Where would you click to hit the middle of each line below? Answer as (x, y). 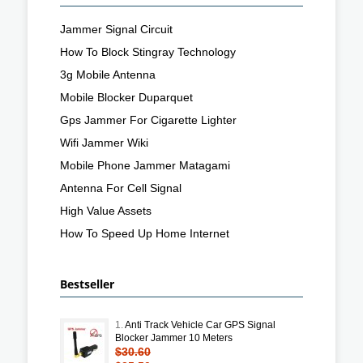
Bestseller (87, 284)
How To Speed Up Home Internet (145, 233)
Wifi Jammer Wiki (104, 142)
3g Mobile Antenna (108, 74)
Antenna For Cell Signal (121, 188)
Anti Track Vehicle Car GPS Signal (200, 325)
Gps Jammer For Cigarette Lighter (148, 120)
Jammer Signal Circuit (116, 29)
